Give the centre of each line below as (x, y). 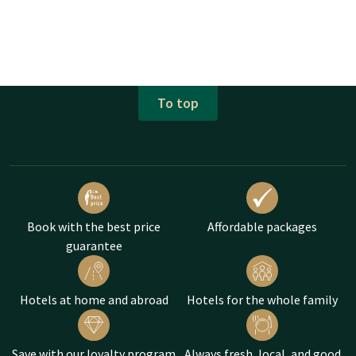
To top (178, 103)
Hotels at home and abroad (94, 299)
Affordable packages (262, 226)
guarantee (94, 245)
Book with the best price (94, 226)
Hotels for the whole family (262, 299)
